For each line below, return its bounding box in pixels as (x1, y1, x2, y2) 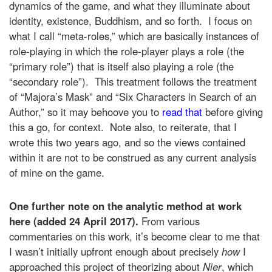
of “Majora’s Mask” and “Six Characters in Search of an (9, 89, 256, 104)
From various (141, 213, 200, 228)
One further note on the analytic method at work (9, 198, 242, 213)
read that (162, 104, 202, 119)
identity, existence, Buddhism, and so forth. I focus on (9, 13, 252, 28)
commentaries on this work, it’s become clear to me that (9, 228, 260, 243)
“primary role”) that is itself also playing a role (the (9, 58, 234, 73)
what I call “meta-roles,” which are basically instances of (9, 28, 259, 43)
